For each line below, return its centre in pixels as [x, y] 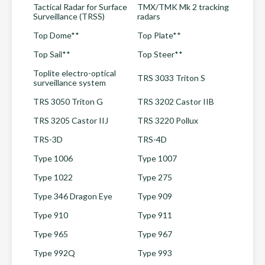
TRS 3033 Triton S [171, 78]
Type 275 [155, 177]
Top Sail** [52, 54]
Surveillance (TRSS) [69, 16]
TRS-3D [48, 139]
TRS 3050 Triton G [68, 101]
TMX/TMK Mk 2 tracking [183, 7]
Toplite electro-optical [75, 73]
